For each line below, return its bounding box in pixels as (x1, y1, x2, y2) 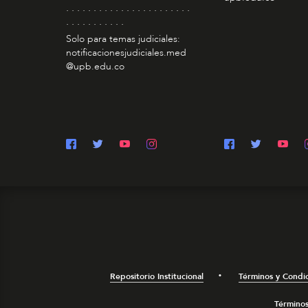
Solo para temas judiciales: (65, 32, 180, 46)
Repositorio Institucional (110, 271, 203, 283)
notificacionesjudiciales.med (65, 46, 186, 60)
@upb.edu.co (65, 60, 124, 74)
